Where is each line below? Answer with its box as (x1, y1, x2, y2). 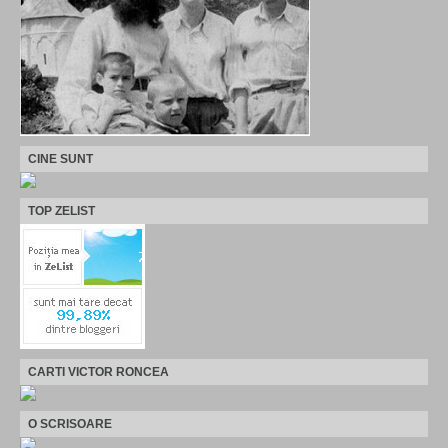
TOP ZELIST (28, 203, 95, 218)
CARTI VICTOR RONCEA (28, 364, 169, 379)
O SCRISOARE (28, 416, 112, 431)
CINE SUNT (28, 151, 93, 166)
